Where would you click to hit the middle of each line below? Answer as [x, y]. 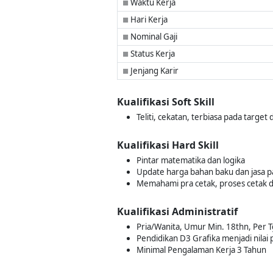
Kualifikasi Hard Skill [168, 145]
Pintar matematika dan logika [191, 160]
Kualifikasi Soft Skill [166, 102]
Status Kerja [152, 54]
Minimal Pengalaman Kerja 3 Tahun [201, 250]
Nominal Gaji [153, 37]
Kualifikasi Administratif [177, 211]
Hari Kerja [148, 19]
